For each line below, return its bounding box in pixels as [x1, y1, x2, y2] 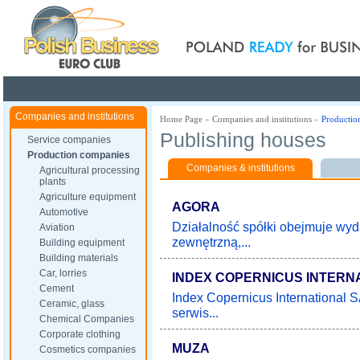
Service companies [27, 134, 111, 145]
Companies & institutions [186, 162, 295, 174]
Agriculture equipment [39, 191, 136, 202]
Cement [39, 283, 74, 294]
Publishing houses [160, 129, 326, 151]
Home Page [160, 114, 202, 124]
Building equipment [39, 237, 125, 248]
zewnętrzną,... [172, 235, 251, 249]
